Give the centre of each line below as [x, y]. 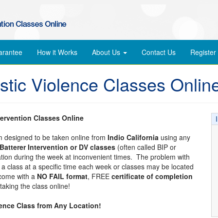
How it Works [57, 52]
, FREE [100, 176]
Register [203, 52]
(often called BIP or [146, 147]
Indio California [133, 137]
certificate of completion [152, 176]
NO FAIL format [62, 176]
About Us [107, 52]
